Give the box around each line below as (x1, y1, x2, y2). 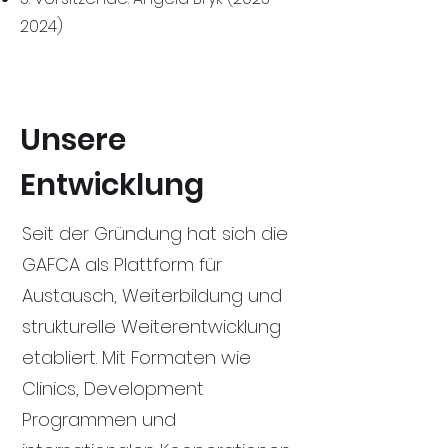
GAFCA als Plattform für (22, 252, 222, 277)
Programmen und (22, 407, 176, 432)
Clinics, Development (22, 376, 204, 401)
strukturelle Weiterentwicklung (22, 314, 281, 339)
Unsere (20, 119, 126, 161)
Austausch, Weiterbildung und (22, 283, 282, 308)
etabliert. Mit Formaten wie (22, 345, 251, 370)
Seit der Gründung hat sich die (22, 221, 288, 246)
